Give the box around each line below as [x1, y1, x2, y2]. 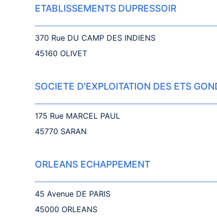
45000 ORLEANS [35, 204, 97, 214]
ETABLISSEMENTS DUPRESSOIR [35, 2, 176, 14]
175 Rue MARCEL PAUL [35, 111, 120, 121]
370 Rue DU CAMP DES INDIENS [35, 33, 155, 43]
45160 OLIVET [35, 48, 87, 58]
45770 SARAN [35, 126, 87, 136]
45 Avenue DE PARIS [35, 189, 110, 199]
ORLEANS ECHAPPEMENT [35, 158, 150, 170]
